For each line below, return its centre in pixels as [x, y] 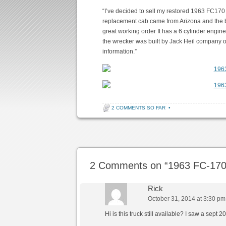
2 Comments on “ [129, 165]
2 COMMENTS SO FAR [139, 108]
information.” [120, 51]
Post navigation [99, 129]
